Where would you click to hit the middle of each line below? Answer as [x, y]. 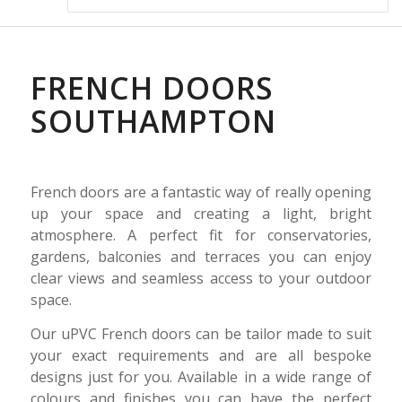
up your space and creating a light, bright [201, 213]
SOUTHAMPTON [153, 122]
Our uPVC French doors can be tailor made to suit [201, 333]
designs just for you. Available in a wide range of [201, 376]
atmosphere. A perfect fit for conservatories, [201, 235]
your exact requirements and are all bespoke [201, 355]
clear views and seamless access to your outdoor [201, 278]
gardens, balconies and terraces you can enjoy [201, 256]
